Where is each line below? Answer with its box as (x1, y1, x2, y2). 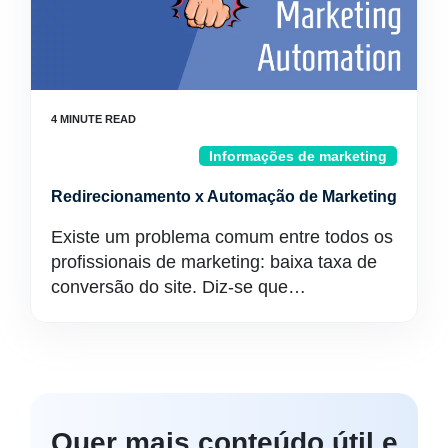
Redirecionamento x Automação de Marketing (51, 188, 397, 205)
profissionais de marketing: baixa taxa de (51, 252, 377, 272)
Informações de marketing (209, 148, 387, 164)
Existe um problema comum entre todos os (51, 227, 393, 247)
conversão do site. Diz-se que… (51, 277, 306, 297)
